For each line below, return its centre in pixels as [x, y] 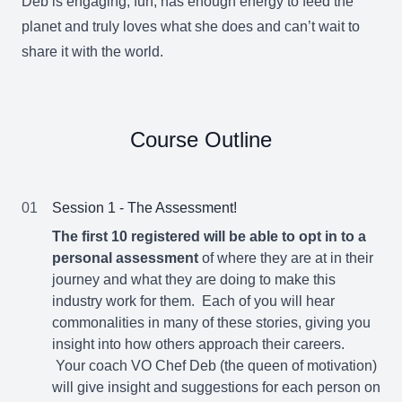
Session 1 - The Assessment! [144, 208]
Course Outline [201, 140]
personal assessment [127, 258]
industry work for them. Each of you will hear [193, 301]
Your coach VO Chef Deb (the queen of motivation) [214, 366]
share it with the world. [98, 52]
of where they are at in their [288, 258]
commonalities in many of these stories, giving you [211, 323]
